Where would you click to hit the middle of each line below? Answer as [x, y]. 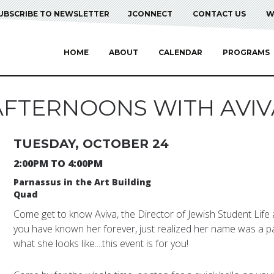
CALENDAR [180, 52]
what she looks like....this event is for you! [101, 243]
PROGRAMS [246, 52]
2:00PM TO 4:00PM [58, 163]
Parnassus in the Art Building [82, 182]
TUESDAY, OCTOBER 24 [91, 144]
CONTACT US [219, 14]
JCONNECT [150, 14]
